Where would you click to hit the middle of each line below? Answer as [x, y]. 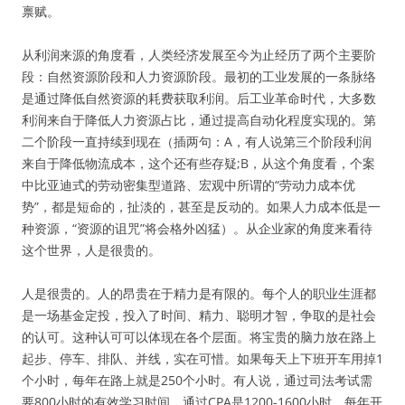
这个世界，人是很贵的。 [91, 250]
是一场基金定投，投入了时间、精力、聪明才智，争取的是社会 [199, 315]
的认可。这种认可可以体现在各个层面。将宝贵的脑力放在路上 [199, 337]
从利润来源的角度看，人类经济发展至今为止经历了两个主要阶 [199, 55]
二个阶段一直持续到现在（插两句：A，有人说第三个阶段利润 [197, 141]
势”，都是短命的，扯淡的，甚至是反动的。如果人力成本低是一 [201, 207]
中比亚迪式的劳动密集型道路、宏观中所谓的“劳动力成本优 [188, 185]
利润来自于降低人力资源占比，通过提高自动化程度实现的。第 [199, 120]
